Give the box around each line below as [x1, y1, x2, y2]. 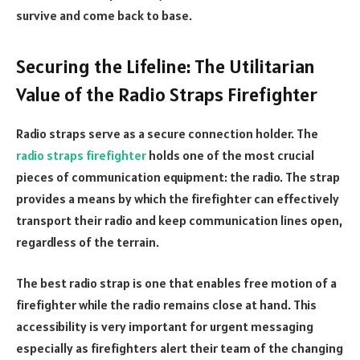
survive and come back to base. [16, 6, 192, 23]
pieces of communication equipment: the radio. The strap [16, 168, 340, 185]
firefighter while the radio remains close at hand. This [16, 297, 317, 313]
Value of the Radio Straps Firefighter [16, 82, 317, 107]
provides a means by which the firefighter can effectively [16, 190, 339, 207]
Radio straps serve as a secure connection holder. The [16, 125, 318, 141]
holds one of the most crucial [146, 146, 314, 163]
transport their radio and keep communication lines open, [16, 211, 342, 228]
